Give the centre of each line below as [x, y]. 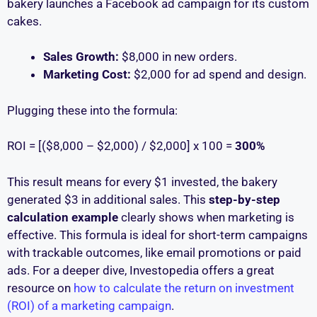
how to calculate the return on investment [184, 288]
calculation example [63, 217]
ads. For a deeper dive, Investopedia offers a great [141, 270]
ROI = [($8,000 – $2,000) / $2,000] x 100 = [121, 146]
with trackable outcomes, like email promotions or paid [154, 252]
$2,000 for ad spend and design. [219, 75]
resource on [40, 288]
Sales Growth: [81, 57]
